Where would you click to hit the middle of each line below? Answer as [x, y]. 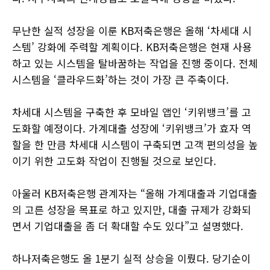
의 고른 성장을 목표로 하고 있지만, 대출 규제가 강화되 [132, 210]
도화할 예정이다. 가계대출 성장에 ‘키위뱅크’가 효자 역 [132, 128]
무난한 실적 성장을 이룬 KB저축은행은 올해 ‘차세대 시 [132, 31]
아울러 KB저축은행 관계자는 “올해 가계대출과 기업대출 [135, 193]
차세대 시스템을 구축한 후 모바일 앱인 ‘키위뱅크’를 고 [132, 112]
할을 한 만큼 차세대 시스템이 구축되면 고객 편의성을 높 [135, 145]
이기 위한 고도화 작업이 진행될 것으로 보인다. [114, 161]
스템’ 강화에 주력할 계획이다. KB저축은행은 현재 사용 [132, 47]
